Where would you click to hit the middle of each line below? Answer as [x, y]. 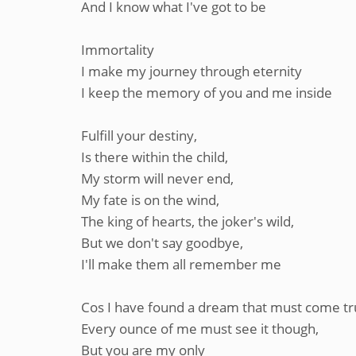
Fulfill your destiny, [139, 135]
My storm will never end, [157, 178]
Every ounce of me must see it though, [200, 329]
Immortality [118, 50]
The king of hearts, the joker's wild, [188, 221]
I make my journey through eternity [192, 71]
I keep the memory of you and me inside [207, 93]
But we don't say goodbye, [162, 243]
